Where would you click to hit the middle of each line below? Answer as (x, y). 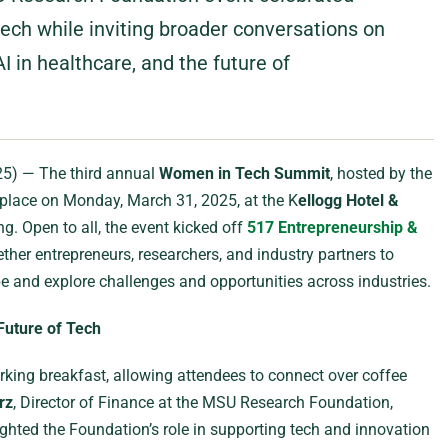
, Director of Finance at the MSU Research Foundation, (202, 402)
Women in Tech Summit (244, 173)
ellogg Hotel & (348, 200)
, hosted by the (380, 173)
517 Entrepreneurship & (332, 227)
